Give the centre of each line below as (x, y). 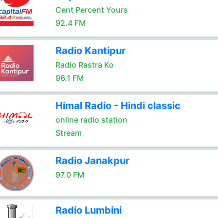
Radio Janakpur (92, 161)
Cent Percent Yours (91, 10)
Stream (68, 133)
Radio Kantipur (90, 51)
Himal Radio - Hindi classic (118, 106)
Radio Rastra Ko (84, 65)
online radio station (91, 120)
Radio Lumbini (88, 210)
